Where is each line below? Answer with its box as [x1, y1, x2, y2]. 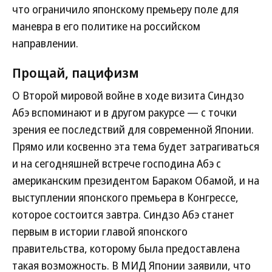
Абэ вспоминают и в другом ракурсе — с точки [12, 105, 237, 120]
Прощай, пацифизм [12, 63, 139, 82]
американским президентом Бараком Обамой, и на [12, 173, 259, 188]
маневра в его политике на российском [12, 19, 200, 34]
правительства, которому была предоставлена [12, 241, 240, 256]
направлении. [12, 36, 78, 51]
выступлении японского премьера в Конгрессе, [12, 190, 239, 205]
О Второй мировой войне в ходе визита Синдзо [12, 88, 244, 103]
